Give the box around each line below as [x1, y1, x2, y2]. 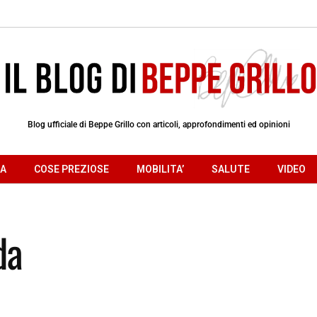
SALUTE [212, 163, 250, 175]
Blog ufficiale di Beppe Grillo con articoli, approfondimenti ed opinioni [27, 119, 290, 129]
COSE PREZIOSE [34, 163, 109, 175]
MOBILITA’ [137, 163, 184, 175]
